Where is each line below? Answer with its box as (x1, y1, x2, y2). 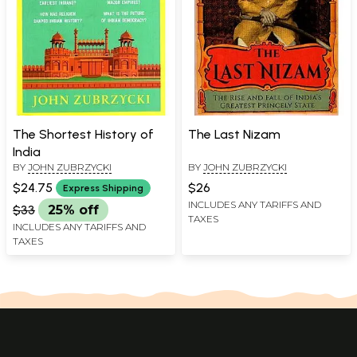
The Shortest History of (13, 126, 154, 142)
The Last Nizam (188, 126, 280, 142)
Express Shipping (63, 182, 143, 194)
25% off (48, 202, 99, 218)
